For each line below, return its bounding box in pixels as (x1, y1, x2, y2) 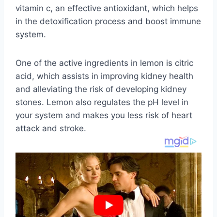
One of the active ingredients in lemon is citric (15, 58, 193, 68)
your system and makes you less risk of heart (15, 110, 192, 120)
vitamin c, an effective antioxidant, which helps (15, 3, 198, 13)
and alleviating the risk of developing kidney (15, 84, 186, 94)
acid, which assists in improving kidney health (15, 71, 193, 81)
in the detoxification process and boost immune (15, 16, 201, 26)
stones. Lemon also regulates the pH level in (15, 97, 188, 107)
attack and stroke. (15, 123, 86, 133)
